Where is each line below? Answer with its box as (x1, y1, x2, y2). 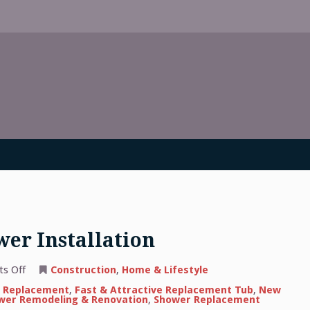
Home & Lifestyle (121, 264, 208, 277)
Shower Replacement (153, 293, 260, 307)
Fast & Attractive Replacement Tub (74, 284, 253, 297)
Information (24, 273, 83, 286)
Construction (50, 264, 116, 277)
